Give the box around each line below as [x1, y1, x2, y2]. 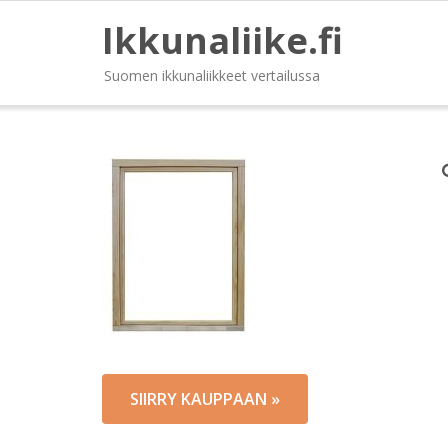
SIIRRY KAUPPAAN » [130, 388, 280, 410]
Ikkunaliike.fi [102, 16, 343, 65]
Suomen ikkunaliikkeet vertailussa [104, 66, 320, 85]
